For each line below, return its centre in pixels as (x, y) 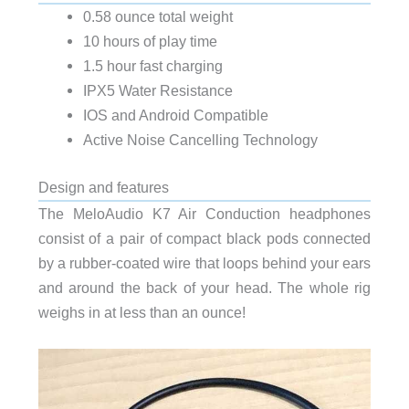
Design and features (103, 187)
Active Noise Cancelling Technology (200, 140)
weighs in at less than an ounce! (142, 312)
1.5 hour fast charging (152, 66)
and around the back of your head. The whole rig (204, 287)
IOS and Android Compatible (175, 115)
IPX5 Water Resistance (157, 91)
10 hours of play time (150, 42)
